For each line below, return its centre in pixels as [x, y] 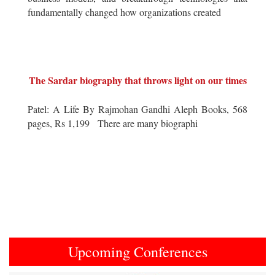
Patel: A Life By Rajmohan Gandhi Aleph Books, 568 [137, 109]
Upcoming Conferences [137, 252]
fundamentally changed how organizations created [124, 12]
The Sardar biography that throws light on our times [137, 80]
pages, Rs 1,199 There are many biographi [113, 123]
